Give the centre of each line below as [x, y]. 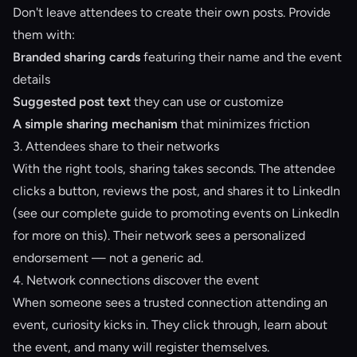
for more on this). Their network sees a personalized [159, 235]
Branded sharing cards [76, 57]
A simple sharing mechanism [95, 124]
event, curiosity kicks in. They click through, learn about [170, 325]
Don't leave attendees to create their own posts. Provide [172, 12]
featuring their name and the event [241, 57]
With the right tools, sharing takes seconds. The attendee [174, 169]
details [31, 79]
